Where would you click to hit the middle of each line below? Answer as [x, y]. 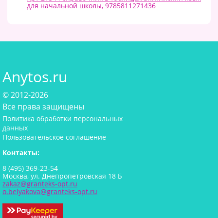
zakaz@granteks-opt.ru [40, 183]
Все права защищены [43, 106]
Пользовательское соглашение [54, 137]
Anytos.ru [35, 76]
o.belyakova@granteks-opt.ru [50, 191]
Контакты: [21, 152]
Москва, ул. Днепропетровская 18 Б [62, 176]
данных [15, 127]
